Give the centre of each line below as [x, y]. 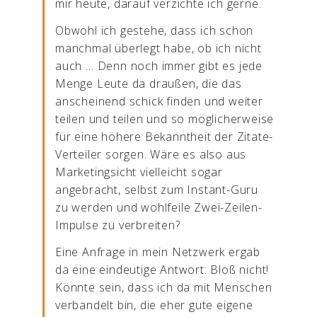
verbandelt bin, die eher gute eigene [154, 305]
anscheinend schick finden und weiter [159, 101]
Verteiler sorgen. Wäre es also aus [151, 154]
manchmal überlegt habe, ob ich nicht [158, 48]
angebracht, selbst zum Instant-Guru [157, 190]
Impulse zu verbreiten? [118, 225]
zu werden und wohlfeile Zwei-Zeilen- [159, 207]
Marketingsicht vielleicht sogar [139, 172]
